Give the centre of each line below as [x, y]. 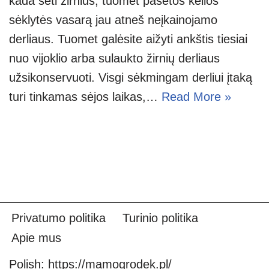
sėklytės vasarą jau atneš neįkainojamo [113, 20]
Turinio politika [160, 218]
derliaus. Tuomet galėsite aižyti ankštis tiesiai [128, 39]
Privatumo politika [59, 218]
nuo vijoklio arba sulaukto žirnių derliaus [114, 58]
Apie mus [36, 238]
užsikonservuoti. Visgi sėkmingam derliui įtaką [131, 77]
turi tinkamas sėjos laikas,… [85, 96]
